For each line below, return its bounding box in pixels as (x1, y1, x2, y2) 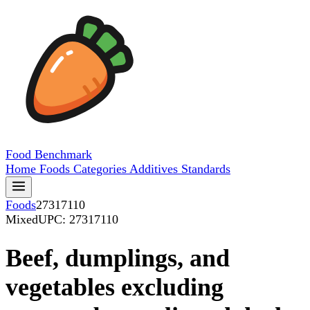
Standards (181, 162, 230, 176)
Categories (73, 162, 129, 176)
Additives (129, 162, 181, 176)
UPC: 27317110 (38, 212, 118, 226)
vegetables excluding (6, 273, 224, 302)
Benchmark (35, 147, 92, 161)
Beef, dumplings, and (6, 244, 230, 273)
